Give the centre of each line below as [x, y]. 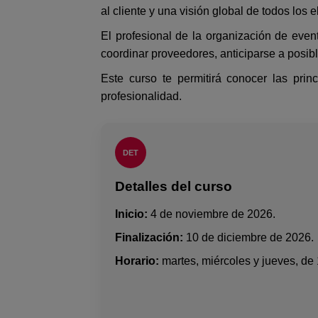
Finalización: [149, 237]
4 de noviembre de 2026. [211, 214]
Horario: [137, 261]
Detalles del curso [173, 186]
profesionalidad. [141, 96]
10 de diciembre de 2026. [248, 237]
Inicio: [131, 214]
